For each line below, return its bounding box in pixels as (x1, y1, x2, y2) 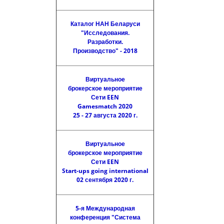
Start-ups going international (61, 166, 148, 175)
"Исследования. (80, 28, 129, 37)
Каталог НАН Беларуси (70, 19, 140, 28)
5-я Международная (75, 204, 135, 212)
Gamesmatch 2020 (77, 102, 133, 110)
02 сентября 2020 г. (76, 175, 134, 184)
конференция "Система (69, 213, 140, 221)
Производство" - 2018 (72, 46, 137, 55)
